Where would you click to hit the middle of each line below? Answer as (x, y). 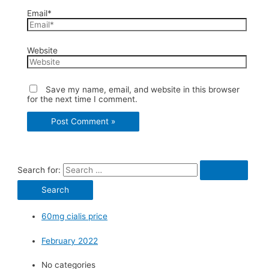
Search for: (39, 170)
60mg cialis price (75, 216)
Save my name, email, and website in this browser (142, 89)
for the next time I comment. (82, 99)
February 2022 (70, 240)
